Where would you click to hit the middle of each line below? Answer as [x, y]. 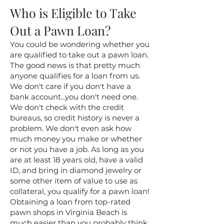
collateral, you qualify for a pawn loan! [80, 191]
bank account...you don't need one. [74, 97]
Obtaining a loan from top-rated [70, 202]
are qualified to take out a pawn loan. [79, 55]
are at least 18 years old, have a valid [76, 160]
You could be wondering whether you [80, 44]
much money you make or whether [76, 139]
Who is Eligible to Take [73, 13]
